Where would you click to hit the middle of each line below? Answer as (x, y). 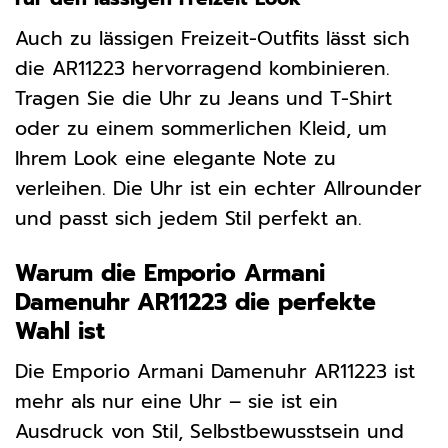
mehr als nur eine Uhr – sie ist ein (176, 402)
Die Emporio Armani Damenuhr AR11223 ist (215, 372)
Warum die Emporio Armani (170, 273)
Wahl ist (60, 331)
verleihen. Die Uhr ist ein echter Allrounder (218, 188)
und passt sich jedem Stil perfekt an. (188, 218)
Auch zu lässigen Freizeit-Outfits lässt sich (212, 38)
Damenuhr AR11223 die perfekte (195, 302)
